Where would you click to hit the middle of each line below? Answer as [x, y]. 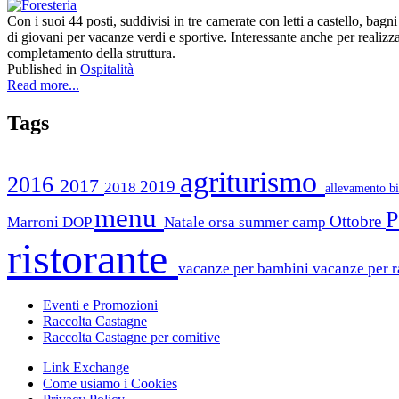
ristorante [93, 258]
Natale [186, 222]
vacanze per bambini [245, 268]
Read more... [43, 85]
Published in [42, 69]
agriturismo [252, 182]
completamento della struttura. [91, 53]
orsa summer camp [269, 222]
